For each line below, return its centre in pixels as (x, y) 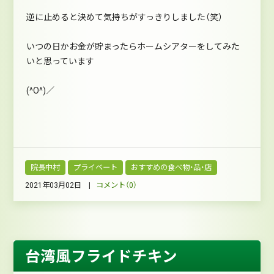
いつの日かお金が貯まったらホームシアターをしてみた (133, 46)
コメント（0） (116, 185)
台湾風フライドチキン (101, 257)
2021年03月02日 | (60, 185)
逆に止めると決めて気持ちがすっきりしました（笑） (124, 17)
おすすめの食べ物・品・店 (172, 168)
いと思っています (60, 61)
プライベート (96, 168)
